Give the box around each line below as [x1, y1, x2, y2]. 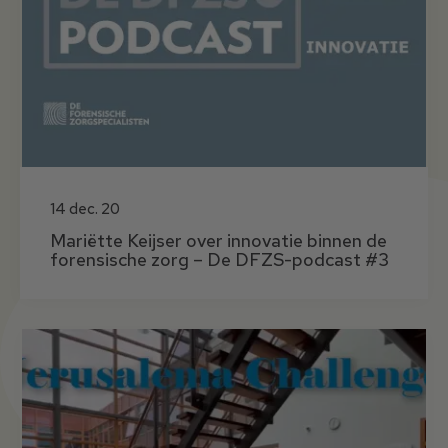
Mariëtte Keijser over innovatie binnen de [50, 228, 387, 252]
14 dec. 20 [50, 198, 120, 219]
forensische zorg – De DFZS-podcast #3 [50, 247, 389, 271]
